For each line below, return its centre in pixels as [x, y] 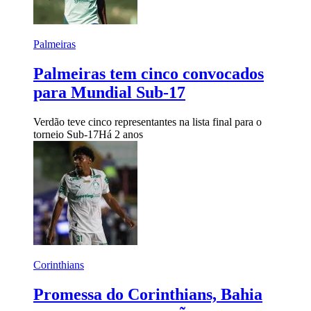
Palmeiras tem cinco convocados [149, 73]
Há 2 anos [121, 134]
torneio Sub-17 [66, 134]
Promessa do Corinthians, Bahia [148, 294]
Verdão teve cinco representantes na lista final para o [148, 121]
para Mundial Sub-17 [109, 92]
